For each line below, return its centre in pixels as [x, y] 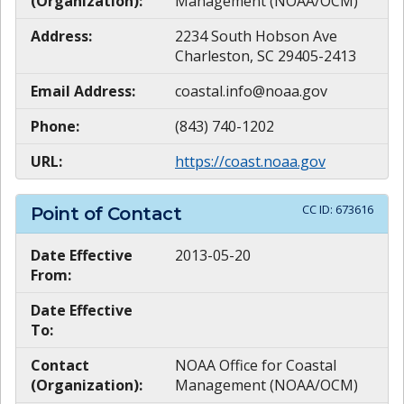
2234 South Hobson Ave [256, 36]
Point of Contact [106, 213]
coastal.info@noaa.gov [251, 91]
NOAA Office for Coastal [256, 366]
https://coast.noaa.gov [250, 161]
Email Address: [83, 91]
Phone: [55, 126]
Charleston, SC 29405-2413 [266, 55]
